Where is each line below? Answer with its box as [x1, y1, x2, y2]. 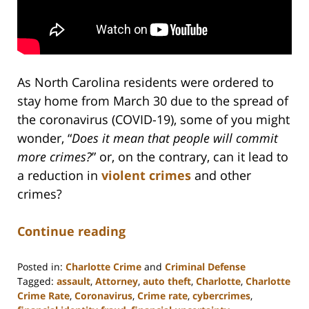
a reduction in [17, 166, 101, 183]
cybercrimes [192, 288, 250, 302]
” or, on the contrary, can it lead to [92, 148, 288, 165]
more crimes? [17, 148, 92, 165]
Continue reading [17, 222, 126, 239]
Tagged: [17, 274, 54, 288]
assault [57, 274, 90, 288]
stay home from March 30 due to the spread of [17, 92, 288, 109]
